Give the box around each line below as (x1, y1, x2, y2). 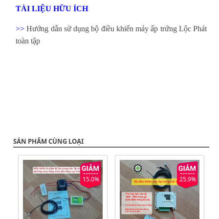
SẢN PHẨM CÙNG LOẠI (13, 136, 84, 146)
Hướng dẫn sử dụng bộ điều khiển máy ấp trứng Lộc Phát (26, 24, 207, 33)
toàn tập (16, 36, 40, 45)
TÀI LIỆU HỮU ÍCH (16, 4, 88, 13)
